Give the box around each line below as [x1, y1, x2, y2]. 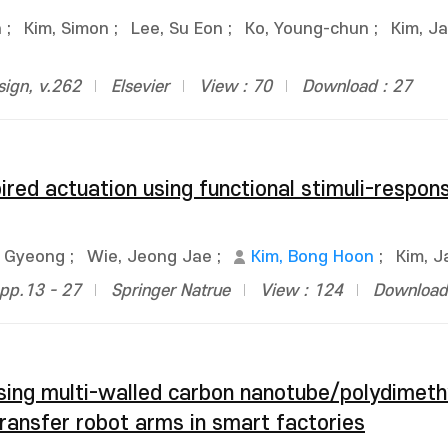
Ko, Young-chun [245, 20, 369, 38]
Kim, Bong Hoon [251, 248, 374, 266]
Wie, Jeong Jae [87, 248, 212, 266]
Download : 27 [302, 78, 412, 96]
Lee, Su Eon [131, 20, 223, 38]
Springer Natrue [111, 282, 230, 300]
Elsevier [111, 78, 169, 96]
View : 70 [199, 78, 272, 96]
